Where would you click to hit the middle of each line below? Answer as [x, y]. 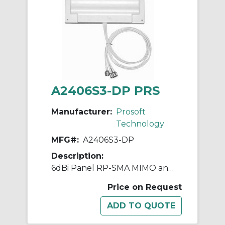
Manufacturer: [82, 112]
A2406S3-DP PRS [105, 91]
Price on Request [145, 187]
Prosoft [131, 112]
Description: [77, 156]
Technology [140, 124]
